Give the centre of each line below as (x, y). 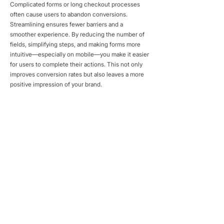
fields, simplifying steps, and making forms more (75, 44)
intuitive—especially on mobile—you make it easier (79, 54)
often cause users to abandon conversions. (69, 14)
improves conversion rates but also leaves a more (77, 74)
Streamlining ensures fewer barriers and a (66, 24)
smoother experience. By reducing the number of (77, 34)
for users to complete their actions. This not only (76, 64)
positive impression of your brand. (56, 84)
